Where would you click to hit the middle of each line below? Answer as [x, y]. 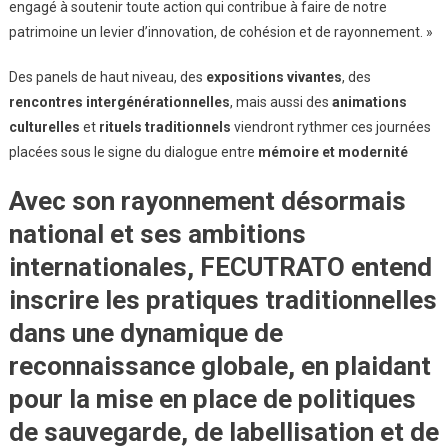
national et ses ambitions [157, 233]
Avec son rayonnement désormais [207, 200]
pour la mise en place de [153, 398]
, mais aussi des [280, 101]
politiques [356, 398]
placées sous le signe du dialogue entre [133, 151]
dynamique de [201, 332]
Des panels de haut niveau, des [107, 76]
